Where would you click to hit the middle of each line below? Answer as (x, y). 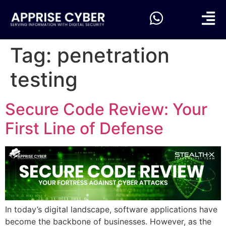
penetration (113, 55)
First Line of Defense (84, 128)
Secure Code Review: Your (106, 109)
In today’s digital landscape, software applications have (111, 209)
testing (44, 79)
